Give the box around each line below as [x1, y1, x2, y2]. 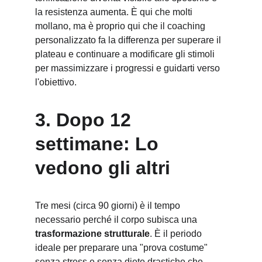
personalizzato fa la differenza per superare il [35, 35, 223, 45]
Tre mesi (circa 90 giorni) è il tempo [35, 201, 182, 211]
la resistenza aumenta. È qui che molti [35, 7, 195, 17]
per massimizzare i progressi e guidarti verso [35, 63, 222, 73]
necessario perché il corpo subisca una [35, 215, 199, 225]
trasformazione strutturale [35, 229, 150, 239]
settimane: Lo [35, 133, 164, 154]
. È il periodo [150, 229, 204, 239]
